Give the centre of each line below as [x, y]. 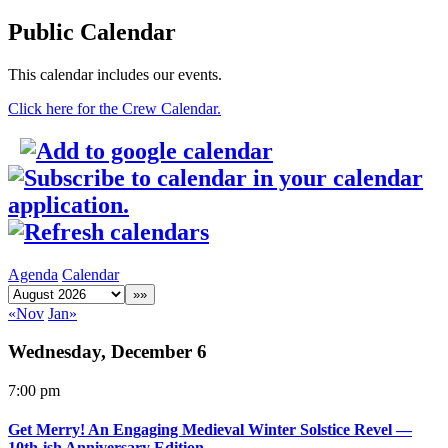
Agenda [33, 274]
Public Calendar [92, 31]
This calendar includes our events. [115, 74]
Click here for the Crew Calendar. [114, 108]
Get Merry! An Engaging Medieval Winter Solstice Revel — [210, 430]
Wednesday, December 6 [107, 352]
